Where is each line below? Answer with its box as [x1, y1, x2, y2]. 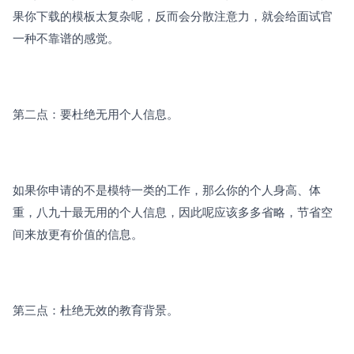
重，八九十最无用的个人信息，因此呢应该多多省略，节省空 [13, 203, 333, 220]
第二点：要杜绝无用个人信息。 [13, 105, 179, 122]
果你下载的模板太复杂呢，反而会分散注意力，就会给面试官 [13, 7, 333, 24]
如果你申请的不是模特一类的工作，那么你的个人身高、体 [13, 181, 321, 198]
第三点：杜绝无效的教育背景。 [13, 301, 179, 318]
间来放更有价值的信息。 [13, 225, 143, 243]
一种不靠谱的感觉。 [13, 29, 119, 47]
